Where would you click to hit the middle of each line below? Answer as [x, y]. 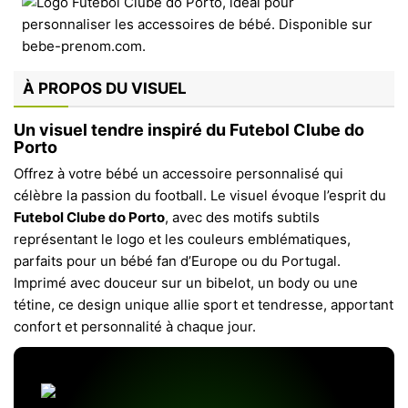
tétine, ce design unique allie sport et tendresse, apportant [204, 305]
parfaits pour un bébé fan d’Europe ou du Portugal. [177, 261]
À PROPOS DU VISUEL [105, 88]
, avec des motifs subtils [242, 217]
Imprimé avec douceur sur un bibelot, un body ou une [186, 283]
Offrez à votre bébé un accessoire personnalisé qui [178, 173]
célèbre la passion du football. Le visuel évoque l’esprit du [200, 195]
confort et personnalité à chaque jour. [135, 326]
